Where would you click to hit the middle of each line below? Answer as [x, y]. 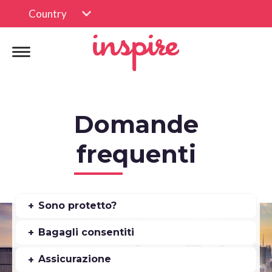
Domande [136, 124]
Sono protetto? [78, 206]
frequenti [136, 154]
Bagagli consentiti [87, 233]
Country [48, 14]
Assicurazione [75, 259]
